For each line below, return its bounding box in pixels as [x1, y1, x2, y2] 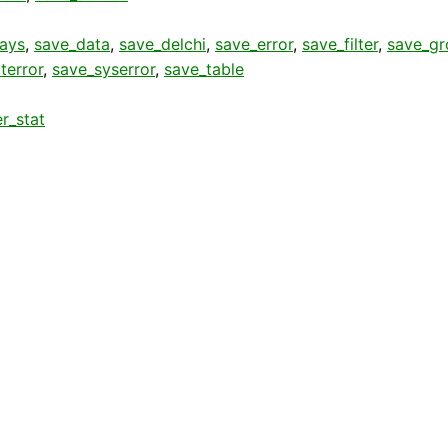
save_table [164, 58, 244, 79]
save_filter [302, 33, 378, 54]
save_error [215, 33, 293, 54]
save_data [34, 33, 110, 54]
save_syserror [52, 58, 155, 79]
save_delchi [119, 33, 206, 54]
